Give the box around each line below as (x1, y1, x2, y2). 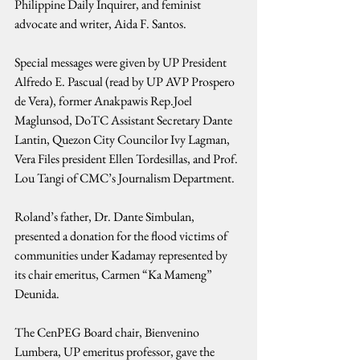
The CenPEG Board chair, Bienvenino (14, 324, 202, 341)
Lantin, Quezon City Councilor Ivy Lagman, (14, 131, 232, 148)
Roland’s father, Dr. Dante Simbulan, (14, 208, 197, 225)
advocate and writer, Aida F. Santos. (14, 15, 189, 32)
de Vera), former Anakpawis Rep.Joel (14, 92, 194, 109)
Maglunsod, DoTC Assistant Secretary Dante (14, 112, 235, 129)
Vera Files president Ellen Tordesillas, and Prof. (14, 150, 240, 167)
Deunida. (14, 285, 59, 302)
